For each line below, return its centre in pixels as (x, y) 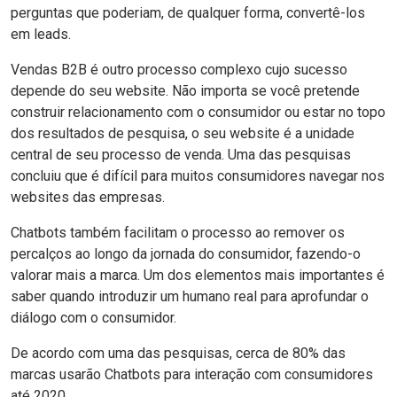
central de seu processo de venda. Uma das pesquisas (181, 155)
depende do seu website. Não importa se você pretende (185, 91)
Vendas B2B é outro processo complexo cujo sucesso (179, 70)
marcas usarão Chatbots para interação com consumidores (192, 375)
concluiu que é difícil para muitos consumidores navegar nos (198, 176)
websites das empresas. (88, 198)
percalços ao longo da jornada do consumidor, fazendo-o (186, 254)
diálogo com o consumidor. (93, 318)
